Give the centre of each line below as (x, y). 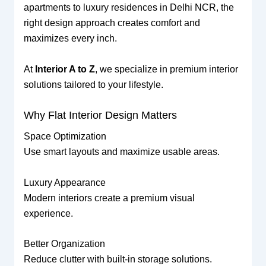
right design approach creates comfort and (112, 23)
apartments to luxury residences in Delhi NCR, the (129, 8)
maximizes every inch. (70, 39)
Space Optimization (65, 137)
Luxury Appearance (64, 182)
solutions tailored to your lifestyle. (93, 84)
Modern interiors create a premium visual (109, 198)
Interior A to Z (65, 69)
